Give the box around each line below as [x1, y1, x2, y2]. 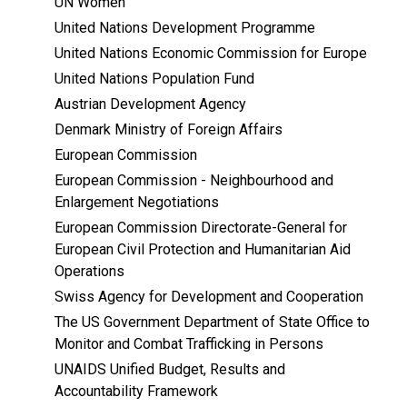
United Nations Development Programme [55, 19, 315, 37]
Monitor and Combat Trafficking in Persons [55, 335, 323, 353]
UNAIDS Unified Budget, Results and [55, 361, 285, 379]
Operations [55, 263, 124, 281]
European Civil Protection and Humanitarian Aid [55, 241, 351, 259]
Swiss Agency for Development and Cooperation [55, 288, 363, 306]
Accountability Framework [55, 382, 218, 401]
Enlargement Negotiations [55, 194, 219, 212]
